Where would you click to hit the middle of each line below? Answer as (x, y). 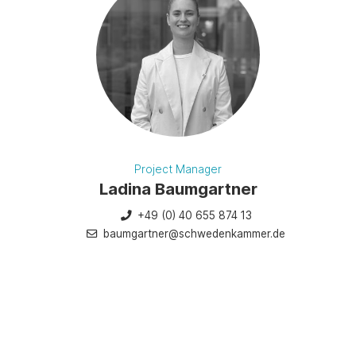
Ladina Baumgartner (178, 189)
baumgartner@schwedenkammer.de (193, 234)
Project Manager (178, 169)
